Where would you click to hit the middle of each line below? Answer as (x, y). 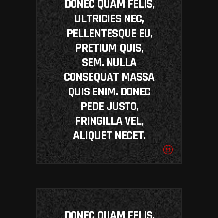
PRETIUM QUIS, (109, 48)
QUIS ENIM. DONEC (109, 92)
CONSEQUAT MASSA (109, 78)
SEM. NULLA (109, 63)
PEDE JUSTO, (109, 107)
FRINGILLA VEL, (109, 121)
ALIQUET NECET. (109, 136)
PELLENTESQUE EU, (109, 34)
